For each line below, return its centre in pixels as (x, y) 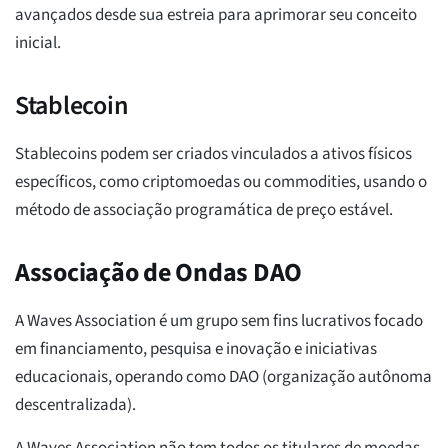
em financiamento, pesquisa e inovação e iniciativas (196, 349)
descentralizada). (75, 405)
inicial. (38, 43)
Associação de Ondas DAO (159, 273)
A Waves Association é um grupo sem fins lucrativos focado (219, 321)
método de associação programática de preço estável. (204, 210)
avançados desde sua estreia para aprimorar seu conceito (216, 15)
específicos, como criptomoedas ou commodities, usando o (221, 182)
